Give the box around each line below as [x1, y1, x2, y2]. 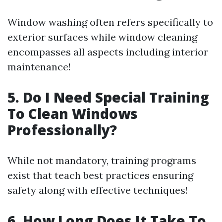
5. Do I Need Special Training [7, 88, 209, 107]
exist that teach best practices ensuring [7, 169, 193, 181]
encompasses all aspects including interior [7, 46, 208, 58]
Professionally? [7, 120, 117, 139]
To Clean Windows [7, 104, 138, 123]
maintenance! [7, 60, 71, 73]
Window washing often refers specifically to [7, 16, 213, 28]
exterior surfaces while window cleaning [7, 31, 197, 43]
